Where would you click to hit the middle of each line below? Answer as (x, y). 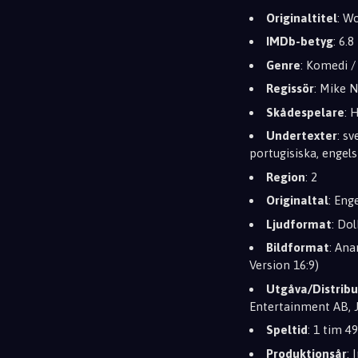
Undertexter (302, 135)
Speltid (287, 330)
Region (286, 177)
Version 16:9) (284, 265)
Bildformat (298, 247)
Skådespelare (305, 112)
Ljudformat (299, 224)
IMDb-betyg (300, 41)
